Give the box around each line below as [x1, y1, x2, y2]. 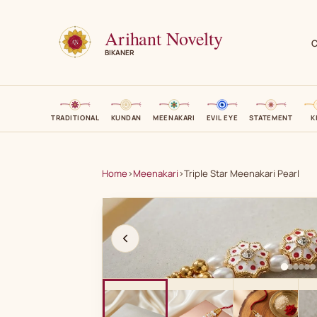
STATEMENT [249, 113, 293, 123]
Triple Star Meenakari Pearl [184, 167, 299, 180]
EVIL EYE [206, 113, 238, 123]
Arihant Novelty [105, 25, 224, 50]
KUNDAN [110, 113, 142, 123]
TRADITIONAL [51, 113, 100, 123]
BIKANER [105, 47, 134, 57]
